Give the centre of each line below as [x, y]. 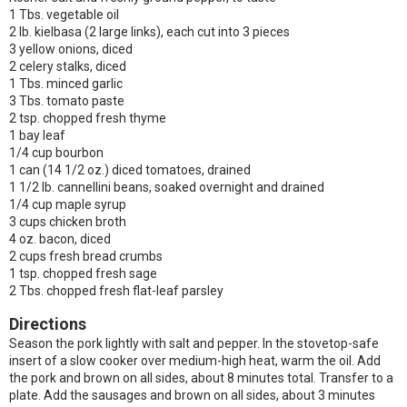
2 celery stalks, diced [68, 66]
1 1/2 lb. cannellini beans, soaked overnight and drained [167, 187]
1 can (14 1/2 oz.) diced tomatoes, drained [130, 170]
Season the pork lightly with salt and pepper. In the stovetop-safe [194, 343]
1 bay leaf [37, 135]
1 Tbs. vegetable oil [64, 15]
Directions [48, 324]
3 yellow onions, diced [71, 49]
